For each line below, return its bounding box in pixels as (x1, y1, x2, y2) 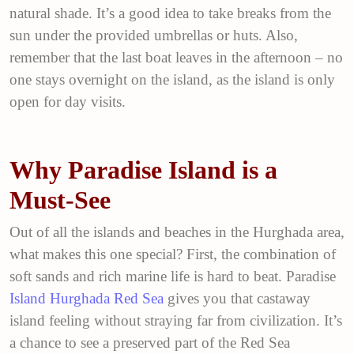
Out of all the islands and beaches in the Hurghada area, (9, 223, 345, 240)
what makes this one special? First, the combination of (9, 245, 336, 262)
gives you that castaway (164, 289, 311, 307)
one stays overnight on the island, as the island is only (9, 70, 335, 88)
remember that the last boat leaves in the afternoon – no (9, 48, 343, 66)
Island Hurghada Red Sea (9, 289, 164, 307)
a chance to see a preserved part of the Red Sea (9, 333, 290, 351)
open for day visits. (9, 92, 126, 110)
